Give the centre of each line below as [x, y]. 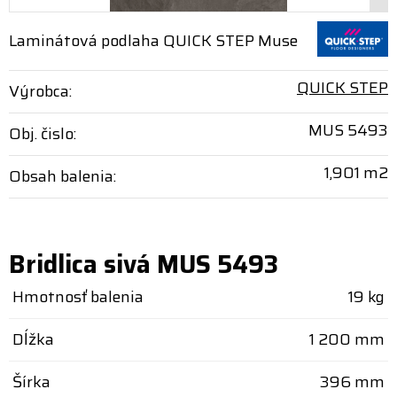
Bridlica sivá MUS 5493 [144, 264]
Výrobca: [40, 91]
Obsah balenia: [62, 176]
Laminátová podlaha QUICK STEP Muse [153, 41]
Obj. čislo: [43, 134]
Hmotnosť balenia [78, 297]
